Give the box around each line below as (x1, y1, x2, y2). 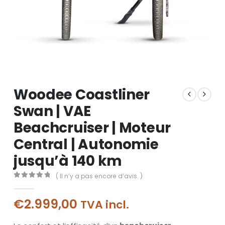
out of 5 (19, 180, 57, 187)
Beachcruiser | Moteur (13, 118, 171, 138)
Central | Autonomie (13, 134, 159, 154)
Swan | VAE (13, 101, 91, 121)
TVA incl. (80, 196, 129, 212)
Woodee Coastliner (13, 84, 150, 104)
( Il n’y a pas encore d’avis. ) (55, 171, 143, 180)
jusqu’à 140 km (13, 151, 122, 171)
